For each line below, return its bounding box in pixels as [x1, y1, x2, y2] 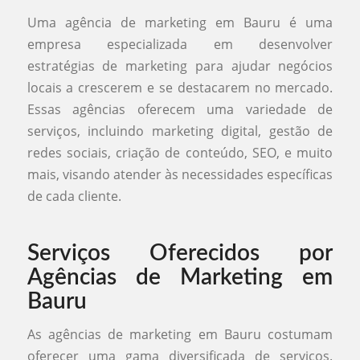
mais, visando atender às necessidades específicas [27, 165, 333, 183]
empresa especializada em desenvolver [27, 35, 333, 53]
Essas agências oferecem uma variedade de [27, 100, 333, 118]
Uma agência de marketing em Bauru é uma [27, 13, 333, 31]
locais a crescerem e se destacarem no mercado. [27, 78, 333, 96]
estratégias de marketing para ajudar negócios [27, 56, 333, 75]
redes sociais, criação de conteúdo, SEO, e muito [27, 143, 333, 162]
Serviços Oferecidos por [27, 241, 333, 264]
